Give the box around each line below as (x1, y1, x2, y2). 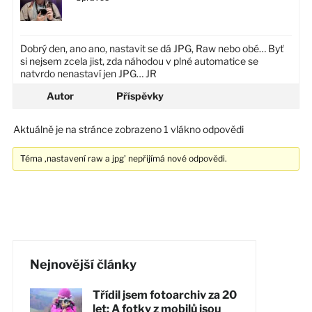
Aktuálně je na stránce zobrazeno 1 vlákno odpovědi (13, 123, 244, 135)
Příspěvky (116, 89, 164, 102)
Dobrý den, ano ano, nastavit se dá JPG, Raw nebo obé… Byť (19, 42, 283, 54)
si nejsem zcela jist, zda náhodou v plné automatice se (19, 54, 258, 67)
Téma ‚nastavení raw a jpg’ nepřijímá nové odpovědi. (20, 153, 228, 164)
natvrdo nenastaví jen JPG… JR (19, 67, 157, 79)
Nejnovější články (29, 256, 136, 272)
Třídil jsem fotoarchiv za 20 (92, 288, 237, 302)
